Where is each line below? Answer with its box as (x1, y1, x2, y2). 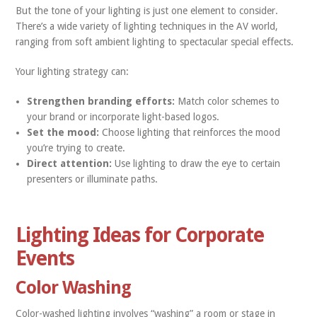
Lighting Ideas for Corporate (16, 224, 265, 247)
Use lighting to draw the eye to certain (115, 158, 281, 169)
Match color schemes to (175, 96, 280, 107)
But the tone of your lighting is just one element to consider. (16, 5, 279, 16)
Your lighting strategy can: (16, 66, 129, 77)
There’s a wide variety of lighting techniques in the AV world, (16, 21, 279, 32)
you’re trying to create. (27, 142, 126, 154)
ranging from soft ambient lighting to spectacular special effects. (16, 36, 294, 47)
